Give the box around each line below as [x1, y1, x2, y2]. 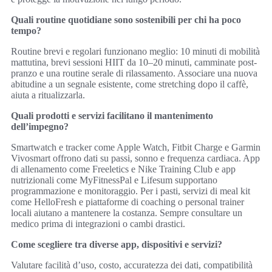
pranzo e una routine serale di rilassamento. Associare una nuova [11, 68, 257, 79]
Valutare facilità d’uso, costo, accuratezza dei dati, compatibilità [11, 260, 253, 271]
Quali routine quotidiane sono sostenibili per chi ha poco [11, 15, 241, 25]
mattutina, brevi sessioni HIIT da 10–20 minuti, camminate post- [11, 57, 257, 68]
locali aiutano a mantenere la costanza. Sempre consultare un [11, 208, 242, 219]
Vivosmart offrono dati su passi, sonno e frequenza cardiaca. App [11, 153, 260, 164]
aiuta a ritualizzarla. [11, 90, 85, 101]
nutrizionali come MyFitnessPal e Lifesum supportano [11, 175, 217, 186]
